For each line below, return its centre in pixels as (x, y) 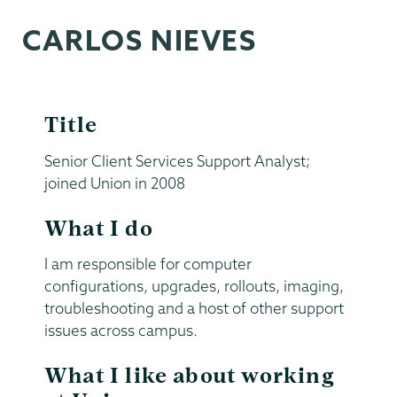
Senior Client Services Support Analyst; (177, 160)
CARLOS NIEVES (140, 39)
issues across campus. (121, 331)
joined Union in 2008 (115, 183)
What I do (99, 228)
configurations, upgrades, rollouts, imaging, (194, 286)
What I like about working (189, 376)
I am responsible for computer (148, 264)
